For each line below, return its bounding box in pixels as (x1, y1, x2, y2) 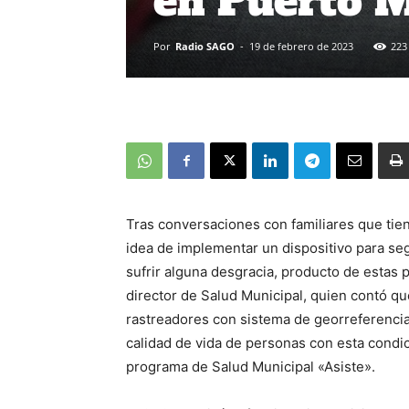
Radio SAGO (175, 39, 235, 54)
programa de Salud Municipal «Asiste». (126, 358, 375, 376)
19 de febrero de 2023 (249, 39, 353, 54)
